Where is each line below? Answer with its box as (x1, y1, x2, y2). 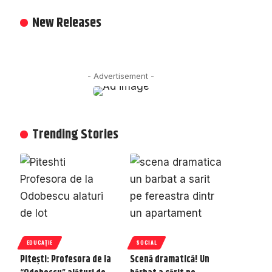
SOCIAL (137, 238, 157, 247)
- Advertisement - (87, 71, 155, 81)
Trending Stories (32, 124, 118, 146)
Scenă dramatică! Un (130, 251, 210, 267)
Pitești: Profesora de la (19, 251, 111, 267)
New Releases (32, 13, 101, 34)
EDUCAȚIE (26, 238, 53, 247)
